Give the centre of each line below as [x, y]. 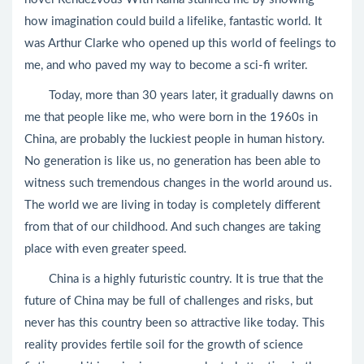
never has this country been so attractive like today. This [175, 323]
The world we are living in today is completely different [172, 205]
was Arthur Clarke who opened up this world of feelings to [180, 43]
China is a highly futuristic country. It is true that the [174, 279]
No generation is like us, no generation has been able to [173, 161]
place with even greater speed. [106, 249]
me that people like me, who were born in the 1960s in [171, 117]
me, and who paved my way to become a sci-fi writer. [166, 65]
